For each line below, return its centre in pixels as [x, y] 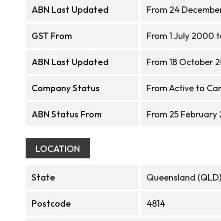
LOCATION [58, 149]
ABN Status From [67, 114]
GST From [52, 36]
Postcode [51, 203]
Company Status [66, 88]
